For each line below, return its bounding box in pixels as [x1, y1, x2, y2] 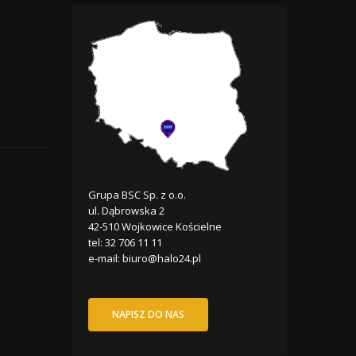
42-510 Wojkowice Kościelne [88, 219, 222, 234]
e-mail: [88, 250, 122, 265]
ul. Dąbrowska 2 [88, 203, 164, 218]
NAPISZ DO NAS [112, 307, 184, 321]
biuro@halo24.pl [122, 250, 201, 265]
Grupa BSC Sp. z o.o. [88, 187, 186, 202]
